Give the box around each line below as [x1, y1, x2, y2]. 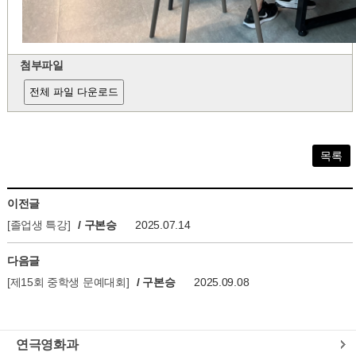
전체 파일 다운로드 [29, 86, 118, 98]
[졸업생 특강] [6, 219, 71, 231]
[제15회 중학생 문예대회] [6, 276, 130, 288]
